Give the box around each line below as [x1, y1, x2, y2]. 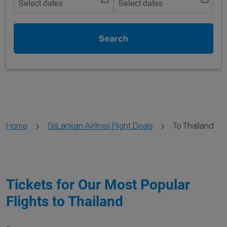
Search [99, 33, 128, 43]
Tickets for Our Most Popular [6, 176, 190, 193]
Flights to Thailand [6, 193, 123, 210]
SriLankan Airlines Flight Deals [48, 121, 153, 130]
